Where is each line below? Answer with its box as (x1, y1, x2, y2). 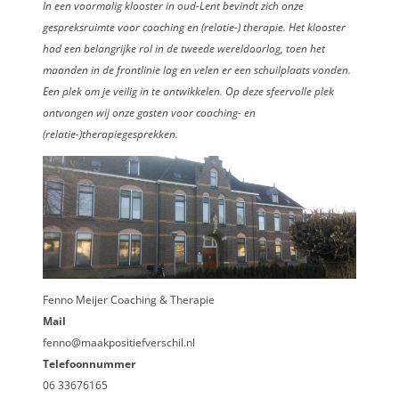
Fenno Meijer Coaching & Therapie (43, 291, 215, 307)
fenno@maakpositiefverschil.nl (43, 334, 195, 350)
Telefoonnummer (43, 355, 135, 371)
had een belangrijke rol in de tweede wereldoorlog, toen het (43, 41, 325, 57)
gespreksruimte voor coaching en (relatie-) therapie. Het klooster (43, 20, 346, 36)
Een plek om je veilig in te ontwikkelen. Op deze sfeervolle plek (43, 84, 334, 100)
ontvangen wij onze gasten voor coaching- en (43, 105, 256, 121)
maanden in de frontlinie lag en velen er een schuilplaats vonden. (43, 62, 351, 78)
